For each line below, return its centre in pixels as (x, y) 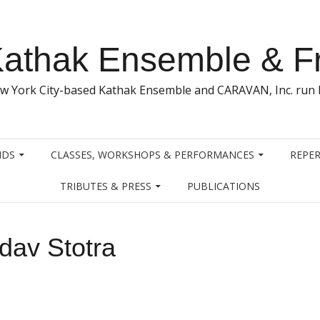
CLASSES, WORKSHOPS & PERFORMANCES (152, 154)
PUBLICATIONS (224, 186)
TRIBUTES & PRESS (106, 186)
